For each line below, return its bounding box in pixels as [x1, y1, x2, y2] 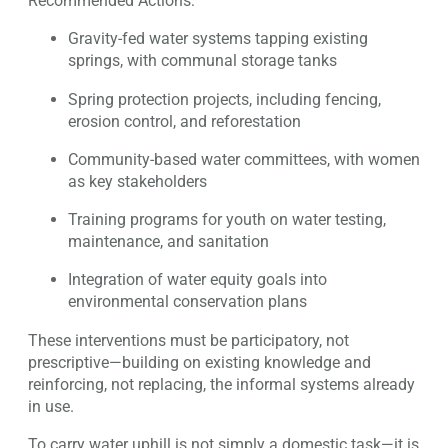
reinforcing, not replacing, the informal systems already [28, 374, 415, 394]
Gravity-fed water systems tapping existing [68, 29, 368, 49]
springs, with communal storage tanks [68, 51, 337, 71]
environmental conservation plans [68, 292, 307, 312]
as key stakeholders [68, 171, 207, 191]
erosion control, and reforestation [68, 111, 301, 131]
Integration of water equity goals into [68, 270, 327, 290]
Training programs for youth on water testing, [68, 210, 386, 230]
